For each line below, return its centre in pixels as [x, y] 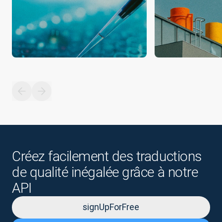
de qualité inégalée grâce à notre [105, 172]
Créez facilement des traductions [107, 157]
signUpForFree [111, 207]
